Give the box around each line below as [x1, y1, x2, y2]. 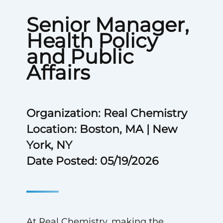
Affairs [26, 60, 90, 85]
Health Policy [26, 28, 158, 53]
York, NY [26, 138, 72, 152]
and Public [26, 44, 134, 69]
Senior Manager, [26, 12, 189, 37]
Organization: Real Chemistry [26, 107, 187, 120]
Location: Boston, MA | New [26, 122, 177, 136]
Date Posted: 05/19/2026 [26, 154, 158, 168]
